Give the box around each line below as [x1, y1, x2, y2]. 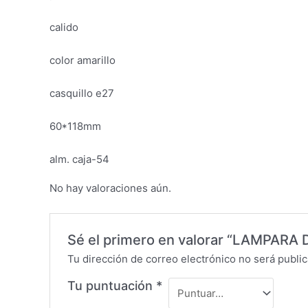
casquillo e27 [49, 87, 114, 100]
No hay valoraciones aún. [49, 181, 171, 195]
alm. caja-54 [49, 153, 109, 166]
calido [49, 21, 78, 34]
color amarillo [49, 54, 115, 67]
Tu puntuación [67, 278, 157, 294]
